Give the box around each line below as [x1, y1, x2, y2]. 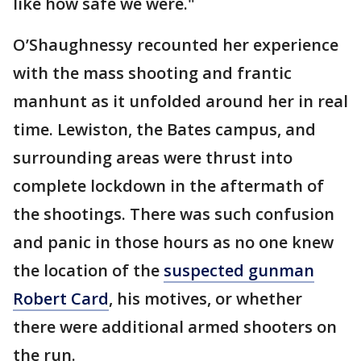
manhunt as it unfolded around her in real [13, 90, 348, 112]
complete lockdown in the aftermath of [13, 175, 324, 197]
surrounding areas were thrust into [13, 147, 293, 168]
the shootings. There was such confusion [13, 203, 334, 225]
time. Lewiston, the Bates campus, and [13, 118, 316, 140]
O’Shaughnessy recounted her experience [13, 34, 338, 56]
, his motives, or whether [109, 288, 302, 309]
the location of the [13, 259, 164, 281]
